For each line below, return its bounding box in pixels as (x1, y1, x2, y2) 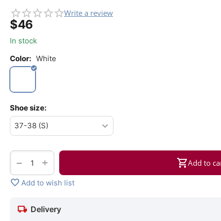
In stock (10, 36, 37, 46)
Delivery (31, 204, 61, 215)
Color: (10, 54, 31, 64)
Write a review (64, 7, 113, 18)
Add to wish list (21, 178, 74, 187)
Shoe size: (10, 103, 46, 113)
